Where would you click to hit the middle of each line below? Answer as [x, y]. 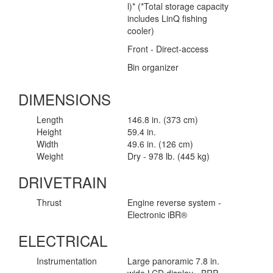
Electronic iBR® [158, 215]
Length [50, 120]
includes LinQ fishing [168, 19]
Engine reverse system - [175, 203]
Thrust [49, 203]
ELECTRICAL [63, 241]
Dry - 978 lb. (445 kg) [169, 156]
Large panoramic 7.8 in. [174, 261]
